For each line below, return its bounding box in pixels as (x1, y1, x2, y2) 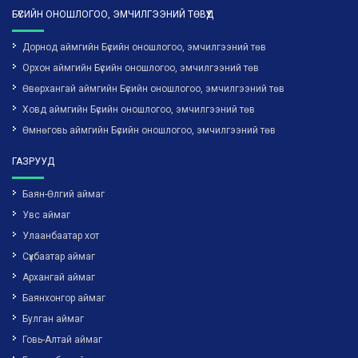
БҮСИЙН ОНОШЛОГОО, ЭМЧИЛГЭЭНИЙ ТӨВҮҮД (12, 9, 213, 20)
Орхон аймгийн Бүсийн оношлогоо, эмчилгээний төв (22, 62, 259, 74)
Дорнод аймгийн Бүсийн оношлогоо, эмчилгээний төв (22, 42, 266, 53)
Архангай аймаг (22, 272, 95, 283)
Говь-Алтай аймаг (22, 334, 102, 345)
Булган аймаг (22, 313, 84, 324)
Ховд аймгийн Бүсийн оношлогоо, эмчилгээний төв (22, 104, 255, 115)
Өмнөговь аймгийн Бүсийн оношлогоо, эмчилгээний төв (22, 125, 276, 136)
